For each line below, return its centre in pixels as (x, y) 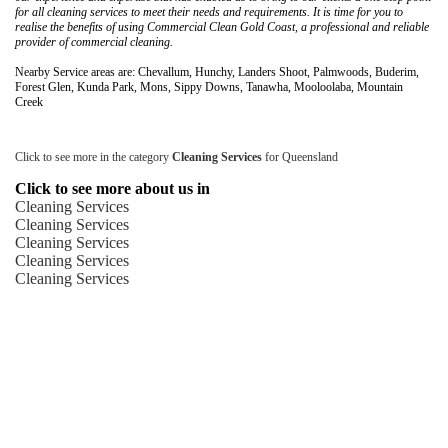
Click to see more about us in (112, 188)
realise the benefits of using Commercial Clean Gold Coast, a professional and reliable (222, 26)
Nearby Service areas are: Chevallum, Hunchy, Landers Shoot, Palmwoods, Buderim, (217, 71)
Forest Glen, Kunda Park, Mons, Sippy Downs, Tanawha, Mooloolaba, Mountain (209, 86)
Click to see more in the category (93, 156)
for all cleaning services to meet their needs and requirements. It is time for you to (209, 11)
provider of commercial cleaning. (94, 41)
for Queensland (300, 156)
